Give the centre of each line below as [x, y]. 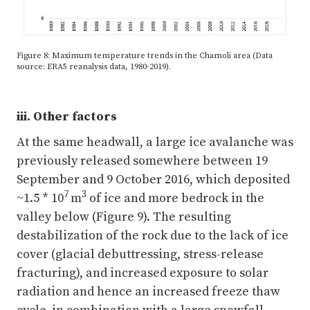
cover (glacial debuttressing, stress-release [140, 254]
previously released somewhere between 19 [142, 161]
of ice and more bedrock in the [175, 198]
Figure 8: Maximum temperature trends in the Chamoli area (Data [145, 56]
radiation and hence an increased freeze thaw [148, 292]
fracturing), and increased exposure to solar [143, 273]
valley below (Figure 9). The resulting [124, 217]
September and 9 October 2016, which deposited [153, 180]
